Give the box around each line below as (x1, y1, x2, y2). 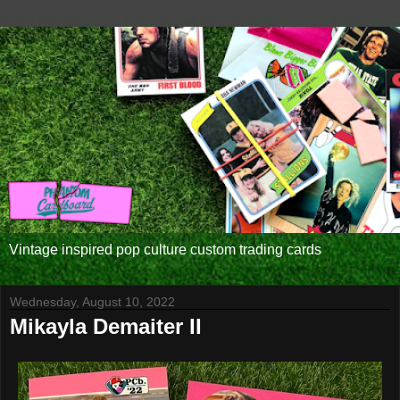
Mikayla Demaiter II (10, 313, 202, 338)
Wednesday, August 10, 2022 (10, 294, 175, 309)
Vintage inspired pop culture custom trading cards (9, 241, 321, 257)
